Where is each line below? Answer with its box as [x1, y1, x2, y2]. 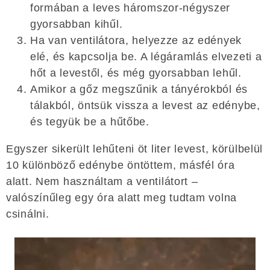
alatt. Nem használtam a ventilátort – [6, 175, 198, 187]
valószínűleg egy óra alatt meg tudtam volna [6, 191, 237, 204]
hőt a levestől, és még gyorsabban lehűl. [30, 66, 242, 79]
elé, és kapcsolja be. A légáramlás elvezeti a [30, 50, 262, 63]
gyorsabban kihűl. [30, 17, 123, 30]
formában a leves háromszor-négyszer [30, 1, 231, 14]
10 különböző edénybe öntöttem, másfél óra [6, 159, 235, 171]
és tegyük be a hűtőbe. [30, 115, 149, 128]
